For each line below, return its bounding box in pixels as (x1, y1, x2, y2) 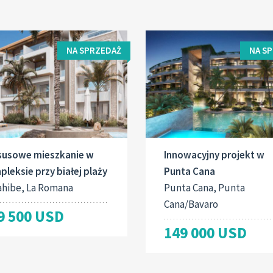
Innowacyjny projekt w (163, 147, 264, 161)
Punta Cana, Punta (163, 180, 245, 194)
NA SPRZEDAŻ (66, 44, 121, 57)
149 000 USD (163, 222, 247, 243)
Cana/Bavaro (163, 197, 218, 211)
